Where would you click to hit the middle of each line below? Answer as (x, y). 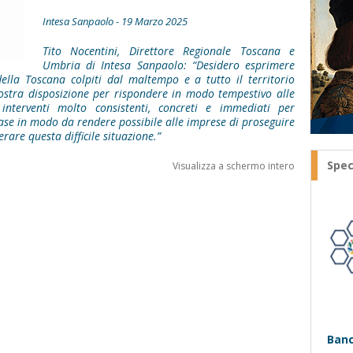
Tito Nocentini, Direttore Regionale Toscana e (169, 51)
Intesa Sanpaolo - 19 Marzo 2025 (115, 21)
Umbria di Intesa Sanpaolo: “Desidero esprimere (169, 65)
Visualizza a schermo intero (234, 166)
